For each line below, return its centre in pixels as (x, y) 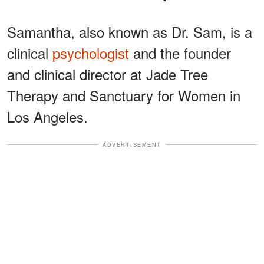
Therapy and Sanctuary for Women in (124, 95)
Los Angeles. (47, 116)
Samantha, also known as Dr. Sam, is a (130, 31)
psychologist (91, 52)
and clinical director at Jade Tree (108, 74)
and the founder (180, 52)
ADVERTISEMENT (132, 144)
